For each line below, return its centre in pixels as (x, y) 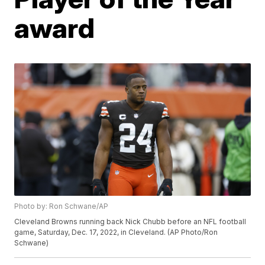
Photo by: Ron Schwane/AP (62, 206)
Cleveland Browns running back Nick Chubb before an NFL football (130, 222)
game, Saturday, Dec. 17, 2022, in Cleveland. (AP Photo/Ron (116, 232)
